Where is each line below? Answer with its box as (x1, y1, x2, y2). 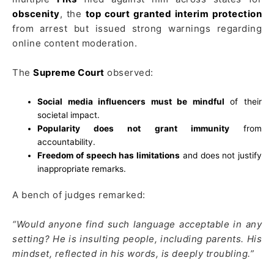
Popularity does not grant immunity (37, 123, 229, 133)
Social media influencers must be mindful (37, 96, 224, 106)
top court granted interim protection (85, 7, 262, 20)
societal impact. (37, 109, 100, 120)
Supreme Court (33, 66, 105, 78)
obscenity (12, 7, 60, 20)
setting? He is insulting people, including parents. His (12, 233, 262, 245)
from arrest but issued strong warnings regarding (12, 22, 262, 34)
